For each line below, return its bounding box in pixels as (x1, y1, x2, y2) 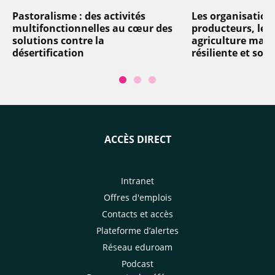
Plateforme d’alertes (96, 224, 179, 236)
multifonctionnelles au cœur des (12, 21, 172, 35)
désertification (12, 45, 84, 60)
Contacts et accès (102, 207, 173, 220)
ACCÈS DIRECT (104, 132, 171, 146)
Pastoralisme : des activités (12, 9, 145, 23)
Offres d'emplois (103, 191, 172, 203)
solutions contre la (12, 33, 104, 47)
